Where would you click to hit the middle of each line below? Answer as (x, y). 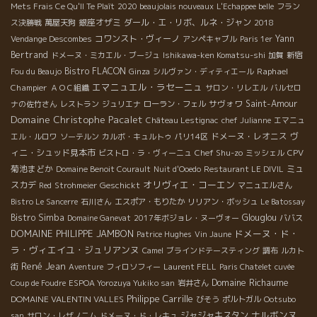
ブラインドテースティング (213, 250)
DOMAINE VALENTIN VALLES (67, 299)
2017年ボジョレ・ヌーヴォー (186, 218)
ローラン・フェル (175, 104)
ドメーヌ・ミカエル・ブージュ (105, 55)
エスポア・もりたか (150, 201)
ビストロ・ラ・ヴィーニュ (145, 152)
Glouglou (259, 217)
